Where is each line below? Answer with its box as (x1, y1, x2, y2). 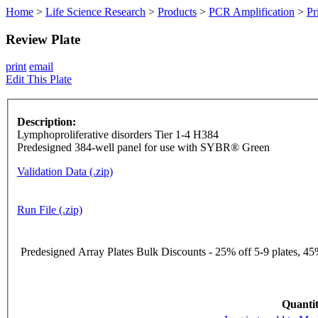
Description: (17, 116, 76, 128)
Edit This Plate (6, 73, 72, 86)
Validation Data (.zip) (17, 165, 113, 178)
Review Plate (6, 31, 80, 47)
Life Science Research (45, 6, 146, 18)
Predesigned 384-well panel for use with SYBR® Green (17, 141, 270, 154)
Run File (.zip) (17, 204, 82, 216)
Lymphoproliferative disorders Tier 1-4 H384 (17, 128, 219, 141)
